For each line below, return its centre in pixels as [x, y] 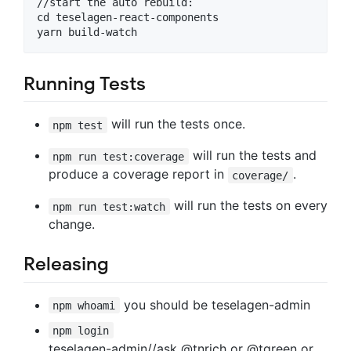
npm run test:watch [109, 206]
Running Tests [85, 84]
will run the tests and [252, 156]
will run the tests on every [248, 206]
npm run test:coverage [119, 156]
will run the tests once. [176, 124]
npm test [78, 125]
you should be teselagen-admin [215, 304]
